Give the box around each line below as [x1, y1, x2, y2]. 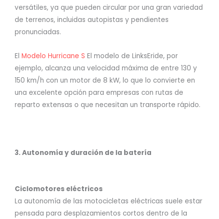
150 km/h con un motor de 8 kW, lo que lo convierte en [15, 75, 195, 85]
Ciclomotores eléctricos [15, 184, 103, 194]
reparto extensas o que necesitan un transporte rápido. [15, 100, 200, 109]
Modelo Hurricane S [20, 51, 85, 61]
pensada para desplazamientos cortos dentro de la [15, 208, 187, 218]
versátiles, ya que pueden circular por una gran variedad [15, 2, 203, 12]
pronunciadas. [15, 27, 61, 37]
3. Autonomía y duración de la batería [15, 148, 152, 157]
